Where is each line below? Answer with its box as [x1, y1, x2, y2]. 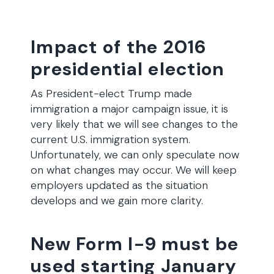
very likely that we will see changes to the [31, 117, 238, 131]
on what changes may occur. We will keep [31, 163, 237, 177]
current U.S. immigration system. [31, 132, 190, 147]
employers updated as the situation [31, 178, 208, 193]
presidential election [31, 57, 224, 81]
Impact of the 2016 [31, 35, 207, 59]
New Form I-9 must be [31, 232, 239, 256]
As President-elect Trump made [31, 86, 192, 101]
